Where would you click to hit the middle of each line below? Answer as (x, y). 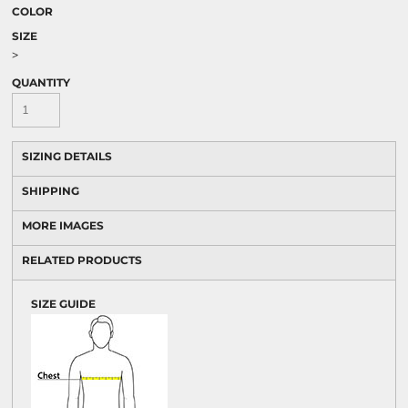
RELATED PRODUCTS (82, 260)
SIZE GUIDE (63, 304)
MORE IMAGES (63, 225)
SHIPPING (51, 191)
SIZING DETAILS (67, 156)
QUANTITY (41, 82)
